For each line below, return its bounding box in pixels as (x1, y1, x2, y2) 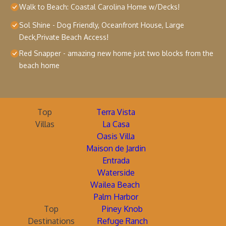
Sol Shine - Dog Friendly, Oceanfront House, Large (19, 21, 184, 30)
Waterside (97, 167, 135, 178)
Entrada (102, 155, 130, 166)
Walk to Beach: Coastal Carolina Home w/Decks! (19, 3, 180, 12)
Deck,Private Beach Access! (19, 33, 108, 42)
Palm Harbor (93, 192, 138, 202)
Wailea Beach (90, 180, 142, 190)
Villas (35, 119, 54, 130)
